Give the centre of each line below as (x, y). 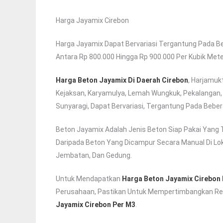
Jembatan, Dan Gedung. (94, 156)
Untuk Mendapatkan (89, 179)
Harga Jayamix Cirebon (92, 21)
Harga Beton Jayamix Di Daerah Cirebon (122, 80)
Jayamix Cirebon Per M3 (96, 205)
